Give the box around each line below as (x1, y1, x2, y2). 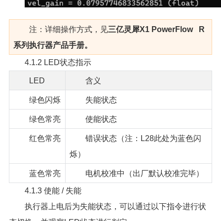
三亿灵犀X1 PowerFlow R (108, 25, 205, 34)
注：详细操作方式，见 (29, 25, 108, 34)
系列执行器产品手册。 (13, 40, 92, 49)
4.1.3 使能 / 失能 (24, 186, 81, 195)
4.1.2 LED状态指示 (24, 58, 91, 67)
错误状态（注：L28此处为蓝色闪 (85, 134, 201, 143)
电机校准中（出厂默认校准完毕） (85, 169, 204, 178)
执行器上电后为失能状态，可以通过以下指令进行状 (24, 202, 206, 211)
